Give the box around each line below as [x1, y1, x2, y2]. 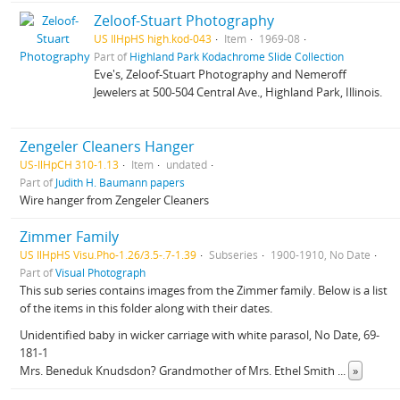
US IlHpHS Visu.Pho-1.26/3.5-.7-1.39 [20, 247, 196, 262]
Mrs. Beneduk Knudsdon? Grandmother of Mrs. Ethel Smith [20, 362, 337, 379]
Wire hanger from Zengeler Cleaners [20, 192, 209, 208]
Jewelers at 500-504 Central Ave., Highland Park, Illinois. [94, 84, 383, 100]
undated [166, 157, 207, 171]
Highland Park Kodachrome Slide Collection [129, 49, 345, 63]
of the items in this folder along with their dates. [20, 300, 272, 316]
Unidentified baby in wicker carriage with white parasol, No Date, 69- [20, 327, 379, 343]
